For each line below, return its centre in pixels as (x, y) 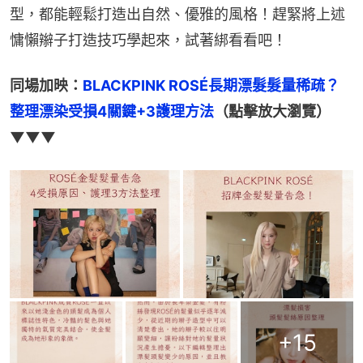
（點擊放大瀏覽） (272, 112)
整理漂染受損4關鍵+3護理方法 (112, 112)
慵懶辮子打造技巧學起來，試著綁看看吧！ (148, 41)
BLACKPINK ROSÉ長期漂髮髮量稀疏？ (211, 86)
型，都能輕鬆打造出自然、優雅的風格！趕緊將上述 (177, 15)
